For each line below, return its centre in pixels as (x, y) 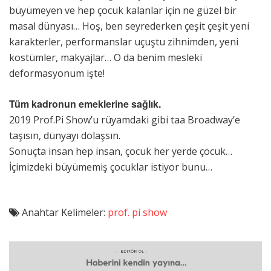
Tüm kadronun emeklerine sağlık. (86, 103)
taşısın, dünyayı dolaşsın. (66, 135)
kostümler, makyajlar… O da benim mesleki (106, 57)
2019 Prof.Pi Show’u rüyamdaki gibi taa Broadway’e (125, 119)
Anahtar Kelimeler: (64, 212)
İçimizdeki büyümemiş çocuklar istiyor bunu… (111, 167)
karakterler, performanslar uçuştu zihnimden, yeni (124, 41)
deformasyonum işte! (58, 73)
